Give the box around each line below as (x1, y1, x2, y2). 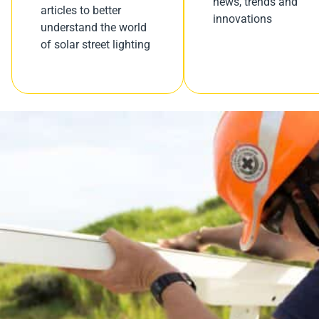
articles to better (41, 4, 121, 17)
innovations (213, 12, 272, 26)
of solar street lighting (41, 38, 150, 51)
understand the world (41, 21, 147, 34)
